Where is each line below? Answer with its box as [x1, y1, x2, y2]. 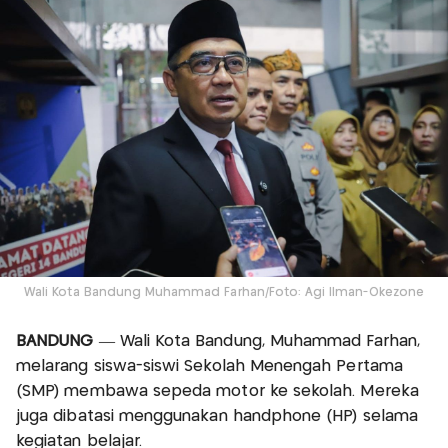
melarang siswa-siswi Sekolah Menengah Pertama [16, 358, 403, 374]
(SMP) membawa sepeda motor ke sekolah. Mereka [16, 383, 419, 399]
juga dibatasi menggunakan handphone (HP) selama [16, 408, 419, 424]
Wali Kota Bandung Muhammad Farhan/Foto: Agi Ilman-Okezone [24, 286, 424, 298]
